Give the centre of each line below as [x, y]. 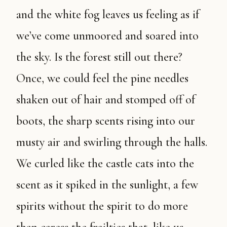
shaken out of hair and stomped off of [106, 100]
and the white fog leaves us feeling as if [108, 14]
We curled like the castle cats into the [105, 163]
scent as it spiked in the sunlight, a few [107, 185]
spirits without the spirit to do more [102, 206]
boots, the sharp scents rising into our [106, 121]
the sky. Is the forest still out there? [99, 57]
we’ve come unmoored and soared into [107, 36]
